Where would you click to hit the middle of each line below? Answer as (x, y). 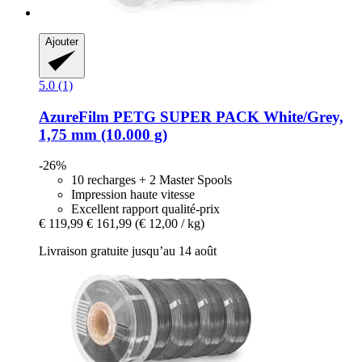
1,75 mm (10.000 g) (103, 134)
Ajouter (62, 41)
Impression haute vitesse (133, 195)
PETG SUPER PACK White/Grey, (226, 116)
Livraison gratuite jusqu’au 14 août (128, 251)
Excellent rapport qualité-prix (145, 209)
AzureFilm (74, 116)
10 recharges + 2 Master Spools (152, 180)
